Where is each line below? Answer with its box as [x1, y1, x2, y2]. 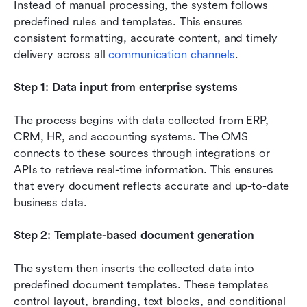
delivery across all [14, 47, 109, 61]
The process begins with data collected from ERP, [14, 113, 269, 127]
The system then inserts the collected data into [14, 261, 254, 275]
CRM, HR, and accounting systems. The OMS [14, 130, 248, 143]
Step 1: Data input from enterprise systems [14, 80, 238, 94]
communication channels [108, 47, 235, 61]
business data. [14, 195, 88, 209]
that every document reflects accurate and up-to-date [14, 179, 290, 193]
